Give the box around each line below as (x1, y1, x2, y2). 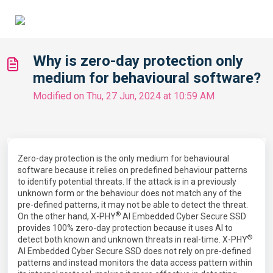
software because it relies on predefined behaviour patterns (18, 165, 247, 175)
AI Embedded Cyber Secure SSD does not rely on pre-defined (18, 246, 251, 256)
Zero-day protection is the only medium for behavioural (18, 154, 229, 163)
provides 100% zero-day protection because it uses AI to (18, 223, 233, 233)
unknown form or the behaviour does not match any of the (18, 188, 242, 198)
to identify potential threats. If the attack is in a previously (18, 177, 236, 186)
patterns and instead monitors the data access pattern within (18, 258, 252, 268)
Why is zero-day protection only (33, 52, 243, 69)
